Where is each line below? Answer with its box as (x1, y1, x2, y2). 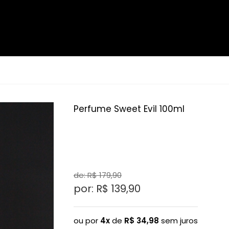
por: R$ (74, 181, 111, 196)
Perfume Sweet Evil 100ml (74, 103, 185, 115)
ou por (74, 215, 100, 226)
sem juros (159, 215, 198, 226)
